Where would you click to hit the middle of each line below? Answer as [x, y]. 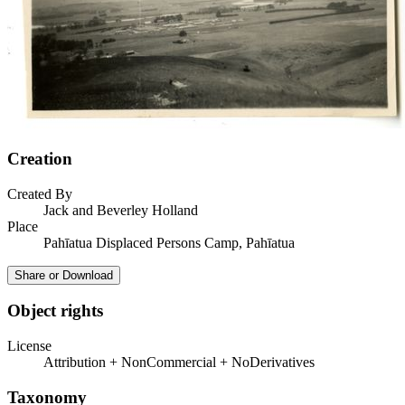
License [29, 346]
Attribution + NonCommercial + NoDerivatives [179, 363]
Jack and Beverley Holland [121, 210]
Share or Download [64, 275]
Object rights [55, 311]
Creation [40, 159]
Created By [40, 193]
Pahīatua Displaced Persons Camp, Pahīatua [169, 242]
